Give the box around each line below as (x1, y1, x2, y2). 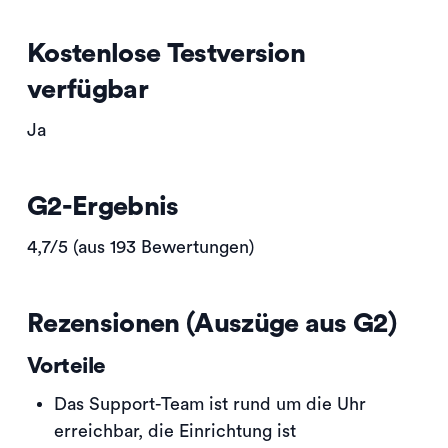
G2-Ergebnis (27, 192, 179, 220)
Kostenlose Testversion (27, 39, 306, 67)
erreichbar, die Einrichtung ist (54, 421, 296, 440)
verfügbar (27, 75, 148, 103)
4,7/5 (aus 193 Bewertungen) (27, 237, 254, 256)
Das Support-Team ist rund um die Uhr (54, 394, 366, 413)
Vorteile (27, 354, 106, 377)
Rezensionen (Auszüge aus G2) (27, 309, 397, 337)
